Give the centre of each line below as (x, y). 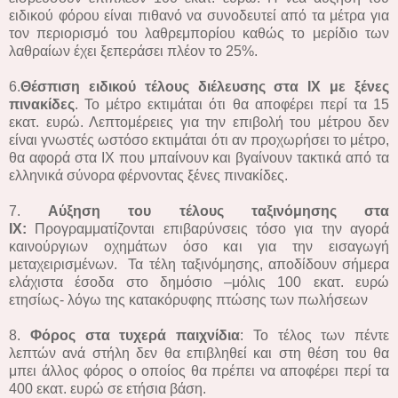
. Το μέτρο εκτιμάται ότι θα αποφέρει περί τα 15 (232, 104)
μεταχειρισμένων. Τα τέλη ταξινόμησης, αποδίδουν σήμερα (199, 264)
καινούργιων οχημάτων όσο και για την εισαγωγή (199, 246)
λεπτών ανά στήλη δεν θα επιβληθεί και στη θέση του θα (199, 353)
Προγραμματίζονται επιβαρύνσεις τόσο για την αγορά (208, 228)
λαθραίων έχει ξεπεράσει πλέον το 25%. (133, 51)
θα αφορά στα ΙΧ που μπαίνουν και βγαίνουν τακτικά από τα (199, 157)
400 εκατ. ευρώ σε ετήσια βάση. (107, 388)
